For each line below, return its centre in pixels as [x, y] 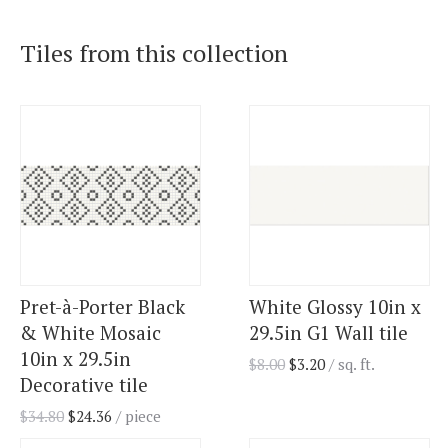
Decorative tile [84, 385]
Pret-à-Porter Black [102, 307]
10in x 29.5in [75, 359]
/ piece [136, 416]
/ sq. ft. [352, 364]
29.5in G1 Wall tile [328, 333]
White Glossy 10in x [335, 307]
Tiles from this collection [154, 53]
